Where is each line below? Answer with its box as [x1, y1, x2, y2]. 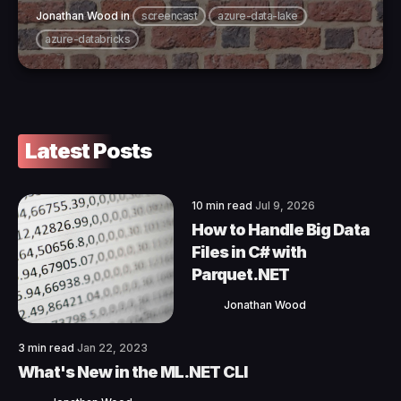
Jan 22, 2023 [77, 340, 148, 354]
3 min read [18, 340, 77, 354]
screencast [141, 8, 197, 22]
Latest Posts [25, 137, 151, 164]
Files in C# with [192, 243, 306, 262]
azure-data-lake [218, 8, 298, 22]
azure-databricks [45, 31, 130, 46]
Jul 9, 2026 [255, 199, 315, 213]
